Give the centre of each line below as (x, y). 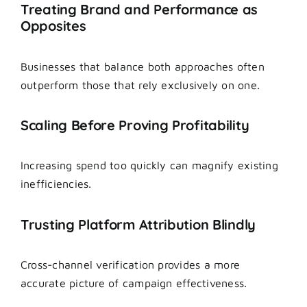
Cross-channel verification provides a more (131, 265)
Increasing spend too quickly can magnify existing (149, 165)
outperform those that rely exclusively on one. (140, 85)
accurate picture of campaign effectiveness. (134, 283)
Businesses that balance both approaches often (143, 66)
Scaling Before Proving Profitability (135, 125)
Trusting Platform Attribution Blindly (138, 224)
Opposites (53, 26)
